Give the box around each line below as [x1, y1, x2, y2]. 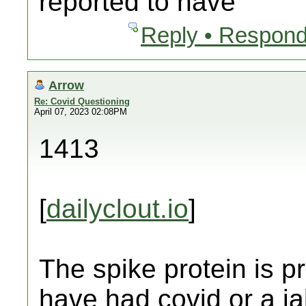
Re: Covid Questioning [34, 96, 130, 107]
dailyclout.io [46, 194, 189, 223]
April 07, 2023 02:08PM [34, 107, 127, 117]
